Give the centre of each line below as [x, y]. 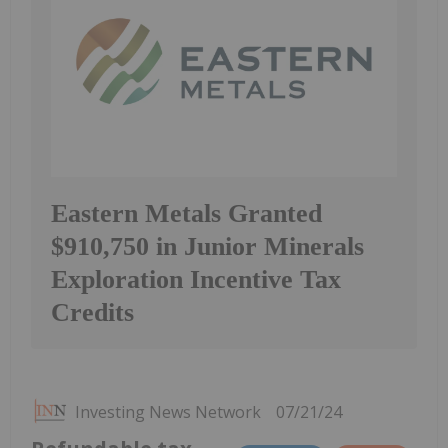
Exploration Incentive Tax [196, 279]
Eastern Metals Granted [186, 213]
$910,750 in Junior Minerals [207, 246]
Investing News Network [168, 411]
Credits [92, 312]
